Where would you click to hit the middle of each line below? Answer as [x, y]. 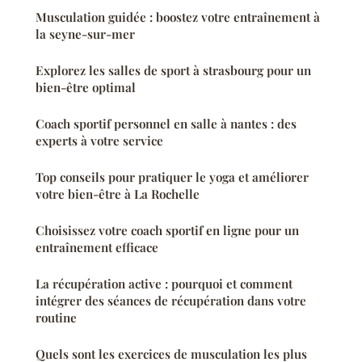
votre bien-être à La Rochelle [118, 194]
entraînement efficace [97, 247]
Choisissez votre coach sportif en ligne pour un [167, 230]
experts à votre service [99, 140]
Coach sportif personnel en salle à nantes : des [166, 123]
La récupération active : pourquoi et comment [164, 283]
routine [56, 317]
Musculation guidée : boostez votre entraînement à [178, 17]
